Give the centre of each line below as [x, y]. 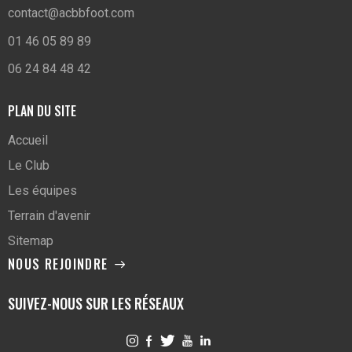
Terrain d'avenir [49, 216]
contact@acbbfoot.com [71, 13]
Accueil [28, 141]
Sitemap [31, 241]
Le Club [29, 166]
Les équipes [42, 191]
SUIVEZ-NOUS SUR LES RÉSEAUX [96, 304]
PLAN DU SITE [42, 110]
